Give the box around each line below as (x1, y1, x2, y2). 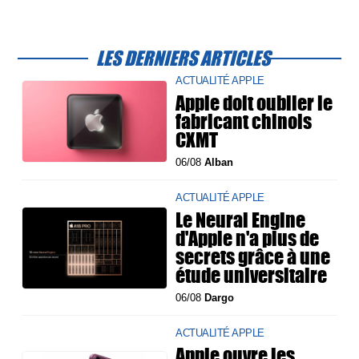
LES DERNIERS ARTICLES (96, 43, 271, 73)
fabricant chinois (175, 107, 313, 136)
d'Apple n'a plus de (175, 224, 320, 253)
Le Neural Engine (175, 205, 306, 235)
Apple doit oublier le (175, 88, 333, 118)
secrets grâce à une (175, 242, 331, 272)
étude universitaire (175, 260, 328, 290)
